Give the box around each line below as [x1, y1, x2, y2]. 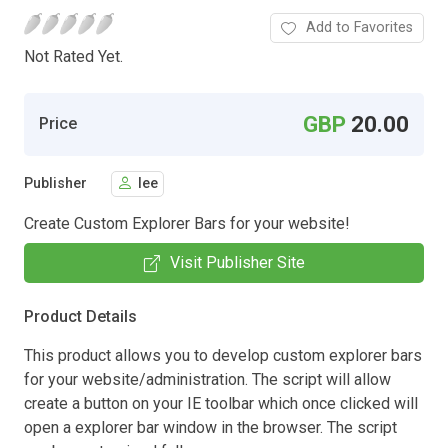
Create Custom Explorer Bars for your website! [24, 213, 350, 233]
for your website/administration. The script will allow [24, 369, 391, 389]
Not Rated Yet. [24, 46, 123, 66]
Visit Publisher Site [169, 252, 305, 272]
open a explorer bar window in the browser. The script [24, 417, 397, 437]
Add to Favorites [306, 18, 413, 36]
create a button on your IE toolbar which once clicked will [24, 393, 418, 413]
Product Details [24, 306, 137, 326]
